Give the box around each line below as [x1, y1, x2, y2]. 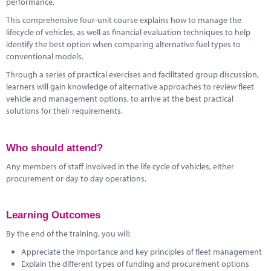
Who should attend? [6, 141, 103, 154]
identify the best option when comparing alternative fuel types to [6, 38, 241, 50]
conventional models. [6, 50, 83, 62]
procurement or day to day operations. [6, 172, 146, 184]
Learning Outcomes [6, 208, 100, 221]
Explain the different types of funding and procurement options [21, 258, 249, 269]
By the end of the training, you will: [6, 227, 132, 239]
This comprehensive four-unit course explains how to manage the [6, 14, 241, 25]
